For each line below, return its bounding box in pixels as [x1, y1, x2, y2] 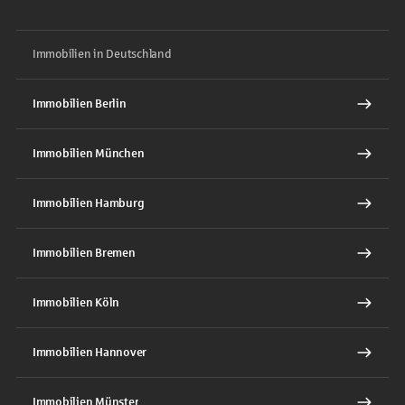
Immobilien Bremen [33, 246, 136, 259]
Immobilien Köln [33, 296, 120, 309]
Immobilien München [33, 146, 145, 160]
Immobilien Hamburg [33, 196, 145, 210]
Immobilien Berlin [33, 97, 127, 110]
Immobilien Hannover [33, 345, 147, 359]
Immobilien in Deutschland [33, 47, 172, 61]
